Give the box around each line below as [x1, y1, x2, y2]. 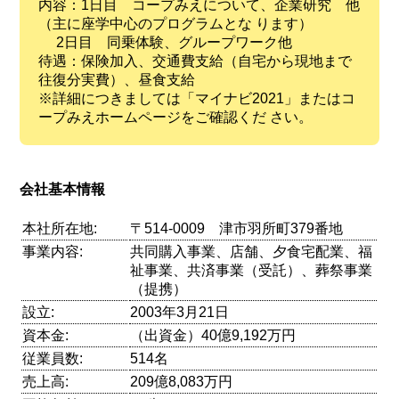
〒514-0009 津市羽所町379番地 [130, 220, 344, 236]
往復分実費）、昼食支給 [37, 71, 195, 87]
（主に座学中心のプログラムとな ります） [37, 15, 313, 31]
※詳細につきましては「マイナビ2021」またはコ [37, 90, 355, 106]
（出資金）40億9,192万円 [130, 327, 297, 343]
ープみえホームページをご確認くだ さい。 [37, 109, 313, 125]
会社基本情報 [20, 182, 106, 198]
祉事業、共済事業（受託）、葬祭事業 [130, 262, 373, 278]
